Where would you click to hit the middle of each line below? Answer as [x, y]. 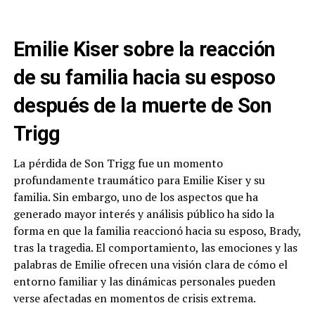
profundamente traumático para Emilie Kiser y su [139, 180]
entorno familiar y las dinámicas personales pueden [144, 282]
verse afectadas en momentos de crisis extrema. [134, 298]
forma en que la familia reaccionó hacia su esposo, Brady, [157, 231]
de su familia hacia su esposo [144, 78]
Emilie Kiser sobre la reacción [144, 50]
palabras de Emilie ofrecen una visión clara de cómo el [150, 265]
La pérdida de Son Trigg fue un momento [118, 163]
